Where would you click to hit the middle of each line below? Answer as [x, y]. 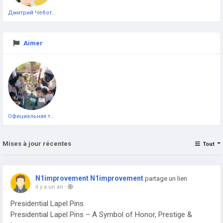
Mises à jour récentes [37, 143]
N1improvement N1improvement [89, 178]
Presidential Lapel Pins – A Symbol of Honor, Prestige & [101, 214]
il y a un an [49, 187]
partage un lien [166, 178]
